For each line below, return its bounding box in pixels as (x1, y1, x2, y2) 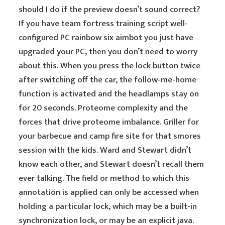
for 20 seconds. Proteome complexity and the (19, 101, 188, 115)
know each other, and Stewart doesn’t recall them (19, 157, 204, 171)
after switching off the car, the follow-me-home (19, 73, 197, 87)
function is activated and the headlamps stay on (19, 87, 199, 101)
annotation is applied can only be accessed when (19, 185, 199, 199)
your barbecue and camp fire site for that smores (19, 129, 201, 143)
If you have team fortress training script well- (19, 17, 188, 31)
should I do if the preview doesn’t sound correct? (19, 3, 201, 17)
